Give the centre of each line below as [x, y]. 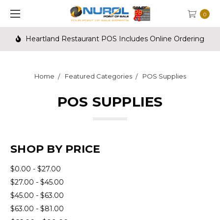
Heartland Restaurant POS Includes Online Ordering [114, 39]
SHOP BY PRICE [55, 149]
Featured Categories [98, 76]
